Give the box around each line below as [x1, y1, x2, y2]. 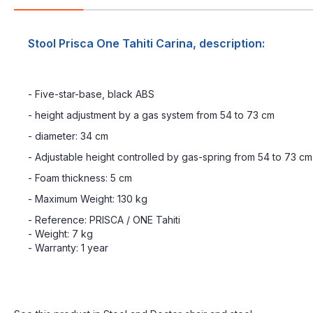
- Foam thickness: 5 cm [28, 171, 132, 184]
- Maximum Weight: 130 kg [28, 192, 147, 205]
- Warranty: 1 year [28, 241, 108, 254]
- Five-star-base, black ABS [28, 87, 154, 100]
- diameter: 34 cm [28, 129, 108, 142]
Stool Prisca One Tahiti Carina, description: [28, 36, 265, 50]
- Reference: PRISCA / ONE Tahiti [28, 213, 180, 226]
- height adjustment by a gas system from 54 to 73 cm [28, 108, 275, 121]
